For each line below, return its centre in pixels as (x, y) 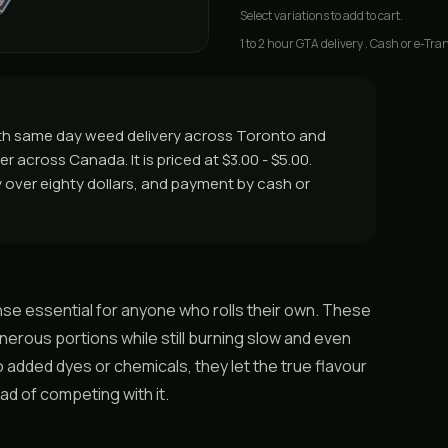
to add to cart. (366, 15)
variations (301, 15)
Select (257, 15)
